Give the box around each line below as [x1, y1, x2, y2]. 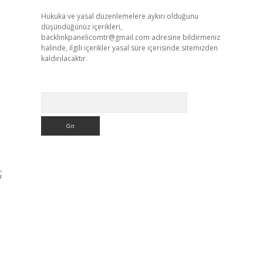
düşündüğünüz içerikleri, [41, 22, 122, 32]
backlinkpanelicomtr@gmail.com [41, 32, 150, 42]
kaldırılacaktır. [41, 53, 87, 63]
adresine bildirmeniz [149, 32, 220, 42]
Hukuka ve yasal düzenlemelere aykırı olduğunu [41, 11, 198, 21]
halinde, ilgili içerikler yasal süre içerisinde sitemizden [41, 43, 218, 53]
